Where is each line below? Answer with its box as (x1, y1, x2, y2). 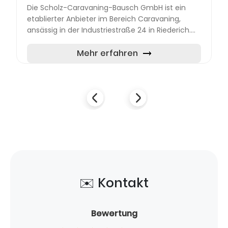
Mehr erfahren (77, 47, 138, 59)
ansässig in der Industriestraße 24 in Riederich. (27, 24, 191, 35)
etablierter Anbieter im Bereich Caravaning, (27, 13, 181, 24)
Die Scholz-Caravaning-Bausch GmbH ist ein (27, 2, 186, 13)
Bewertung (91, 207, 137, 219)
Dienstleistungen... (27, 47, 91, 58)
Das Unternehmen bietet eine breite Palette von (27, 36, 198, 46)
